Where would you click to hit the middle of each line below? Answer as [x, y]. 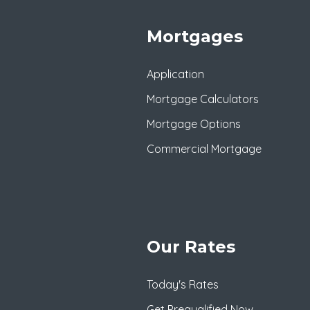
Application [175, 74]
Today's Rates [183, 284]
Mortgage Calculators [203, 99]
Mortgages [195, 36]
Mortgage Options [194, 124]
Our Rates [191, 246]
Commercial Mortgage [204, 148]
